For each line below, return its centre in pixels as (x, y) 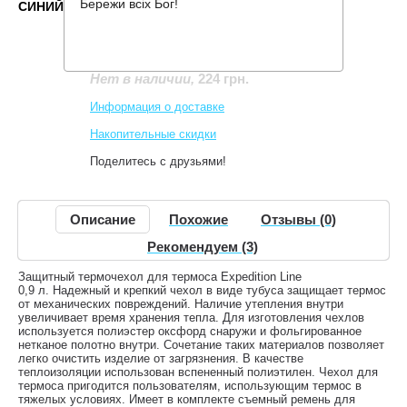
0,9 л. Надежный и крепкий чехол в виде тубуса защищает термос (202, 290)
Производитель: (134, 37)
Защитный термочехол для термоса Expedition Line (160, 277)
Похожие (199, 219)
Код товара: (124, 50)
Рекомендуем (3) (203, 247)
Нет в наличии (140, 79)
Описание (103, 219)
